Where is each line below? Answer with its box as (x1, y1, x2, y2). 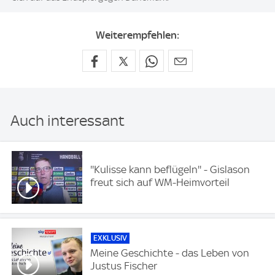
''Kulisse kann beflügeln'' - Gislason (90, 163, 250, 176)
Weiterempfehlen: (96, 29, 179, 42)
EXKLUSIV (93, 233, 128, 242)
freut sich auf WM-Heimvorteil (90, 176, 230, 188)
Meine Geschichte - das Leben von (90, 247, 250, 260)
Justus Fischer (90, 260, 158, 273)
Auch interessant (10, 112, 125, 130)
